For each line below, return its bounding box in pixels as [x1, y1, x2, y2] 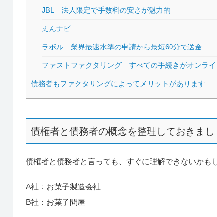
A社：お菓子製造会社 [25, 182, 101, 191]
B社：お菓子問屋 [25, 198, 85, 206]
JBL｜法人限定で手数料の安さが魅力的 [42, 6, 171, 14]
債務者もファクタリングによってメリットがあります [31, 79, 205, 88]
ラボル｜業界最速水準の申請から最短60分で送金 [42, 43, 202, 51]
